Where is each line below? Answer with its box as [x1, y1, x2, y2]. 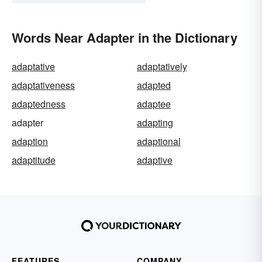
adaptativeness [12, 78, 75, 92]
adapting [137, 115, 173, 129]
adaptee [137, 96, 171, 111]
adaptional [137, 134, 181, 148]
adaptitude [12, 153, 56, 167]
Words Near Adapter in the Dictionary [12, 27, 237, 47]
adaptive [137, 153, 173, 167]
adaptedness [12, 96, 65, 111]
